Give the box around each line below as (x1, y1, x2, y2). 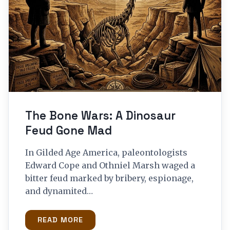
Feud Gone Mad (25, 123, 112, 138)
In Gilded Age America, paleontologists (25, 147, 187, 158)
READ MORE (37, 215, 83, 224)
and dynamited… (25, 185, 93, 196)
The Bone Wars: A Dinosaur (25, 108, 176, 123)
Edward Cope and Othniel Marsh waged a (25, 160, 195, 170)
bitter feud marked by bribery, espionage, (25, 172, 194, 183)
